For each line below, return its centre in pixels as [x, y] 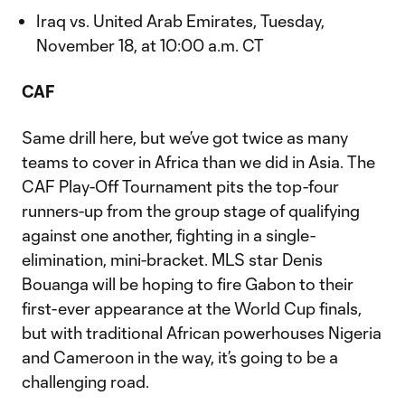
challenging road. [85, 381]
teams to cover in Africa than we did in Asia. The [198, 162]
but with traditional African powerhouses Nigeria [202, 333]
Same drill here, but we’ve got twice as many [185, 137]
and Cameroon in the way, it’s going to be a [180, 357]
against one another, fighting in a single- [169, 235]
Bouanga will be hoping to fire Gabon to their [188, 284]
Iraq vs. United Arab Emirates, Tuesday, [180, 21]
